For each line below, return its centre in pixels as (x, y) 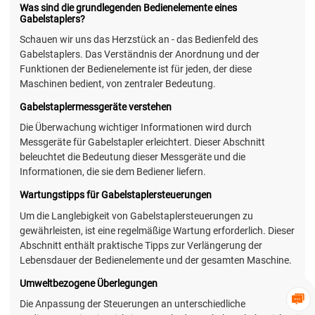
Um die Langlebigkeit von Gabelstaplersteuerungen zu (136, 216)
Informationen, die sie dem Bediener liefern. (113, 172)
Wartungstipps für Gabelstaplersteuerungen (116, 195)
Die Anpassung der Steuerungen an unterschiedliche (133, 303)
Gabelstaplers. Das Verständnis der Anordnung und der (140, 54)
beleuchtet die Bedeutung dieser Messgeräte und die (133, 157)
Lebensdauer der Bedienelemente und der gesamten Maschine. (156, 260)
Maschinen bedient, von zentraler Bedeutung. (118, 84)
